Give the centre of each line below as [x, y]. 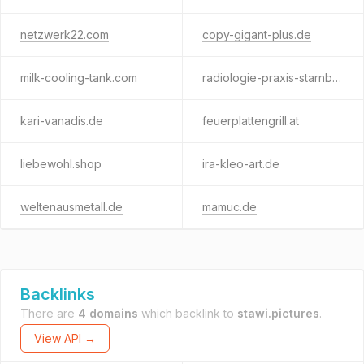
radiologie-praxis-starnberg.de [336, 78]
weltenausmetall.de [71, 207]
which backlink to [188, 313]
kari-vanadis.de [62, 121]
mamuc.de [229, 207]
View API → [65, 338]
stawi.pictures [278, 313]
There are [49, 313]
